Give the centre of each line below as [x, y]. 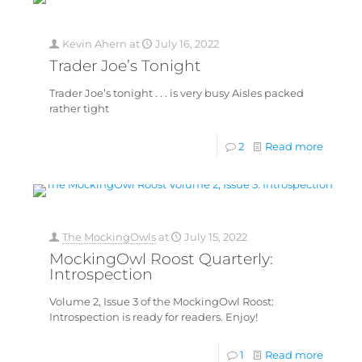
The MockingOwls [109, 237]
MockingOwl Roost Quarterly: [161, 259]
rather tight [79, 109]
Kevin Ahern [94, 44]
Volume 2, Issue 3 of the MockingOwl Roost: [161, 302]
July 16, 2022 [187, 44]
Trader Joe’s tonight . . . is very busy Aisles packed [176, 93]
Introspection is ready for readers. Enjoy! [153, 317]
